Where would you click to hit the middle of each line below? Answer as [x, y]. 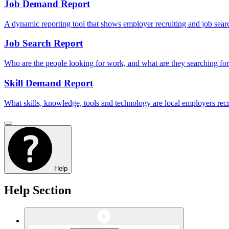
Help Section [38, 190]
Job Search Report [43, 43]
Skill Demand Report [49, 83]
